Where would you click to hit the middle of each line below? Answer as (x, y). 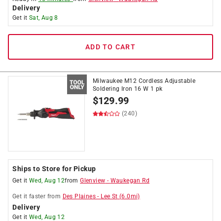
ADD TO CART (110, 47)
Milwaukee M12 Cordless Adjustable (144, 81)
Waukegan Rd (130, 181)
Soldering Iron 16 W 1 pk (128, 89)
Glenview (93, 181)
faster (37, 196)
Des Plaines (79, 196)
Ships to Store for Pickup (54, 169)
